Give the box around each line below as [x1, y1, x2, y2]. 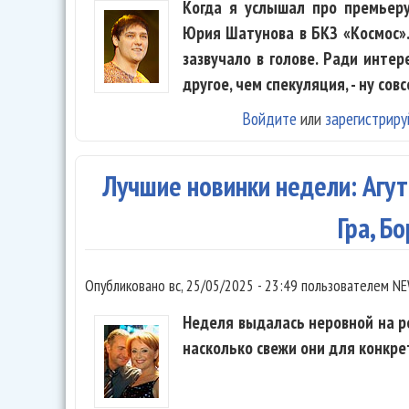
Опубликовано [85, 275, 169, 297]
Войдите [242, 107, 298, 131]
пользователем [298, 275, 393, 297]
